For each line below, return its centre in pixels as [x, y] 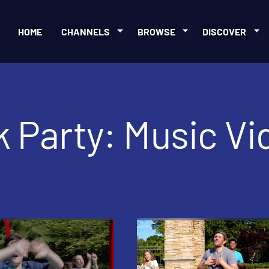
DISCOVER [225, 32]
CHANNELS [86, 32]
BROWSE [156, 32]
